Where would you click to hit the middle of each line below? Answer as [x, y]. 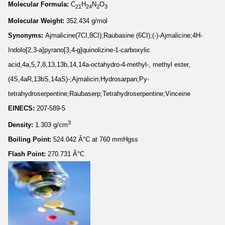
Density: [22, 125]
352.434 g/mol [87, 21]
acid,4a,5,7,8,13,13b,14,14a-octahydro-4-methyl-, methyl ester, [99, 64]
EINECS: [22, 108]
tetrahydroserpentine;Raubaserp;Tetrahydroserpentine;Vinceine [99, 93]
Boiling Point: [31, 139]
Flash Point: [28, 154]
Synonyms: [27, 35]
